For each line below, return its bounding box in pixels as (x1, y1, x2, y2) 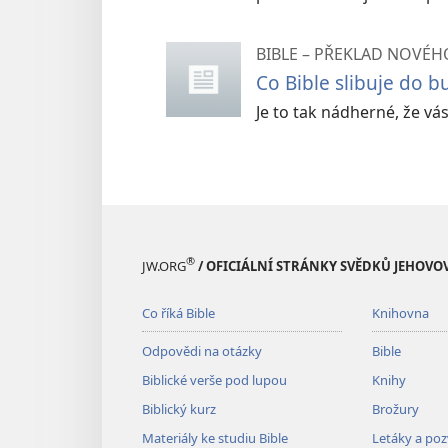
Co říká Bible (142, 303, 215, 322)
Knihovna (371, 303, 429, 322)
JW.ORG (142, 256, 186, 275)
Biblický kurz (142, 399, 216, 418)
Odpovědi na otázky (142, 341, 262, 360)
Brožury (371, 399, 419, 418)
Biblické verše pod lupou (142, 370, 287, 389)
